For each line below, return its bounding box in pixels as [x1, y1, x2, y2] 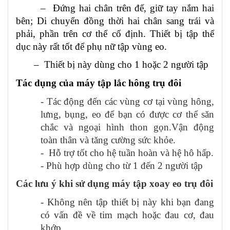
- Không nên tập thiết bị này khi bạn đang [41, 196, 214, 207]
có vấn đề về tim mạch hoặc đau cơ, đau [41, 209, 214, 220]
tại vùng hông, [152, 95, 214, 107]
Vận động [171, 121, 214, 132]
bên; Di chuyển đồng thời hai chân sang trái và [16, 15, 214, 26]
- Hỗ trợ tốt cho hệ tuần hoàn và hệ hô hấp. [41, 147, 214, 158]
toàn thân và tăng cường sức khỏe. [41, 134, 176, 145]
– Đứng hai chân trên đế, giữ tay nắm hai [16, 2, 214, 13]
